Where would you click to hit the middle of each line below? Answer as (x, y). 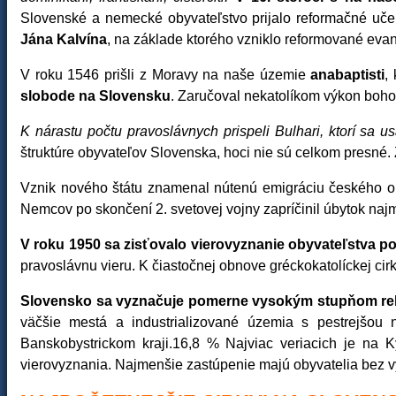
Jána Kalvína (64, 39)
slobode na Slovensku (95, 96)
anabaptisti (345, 75)
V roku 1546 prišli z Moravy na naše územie (163, 75)
